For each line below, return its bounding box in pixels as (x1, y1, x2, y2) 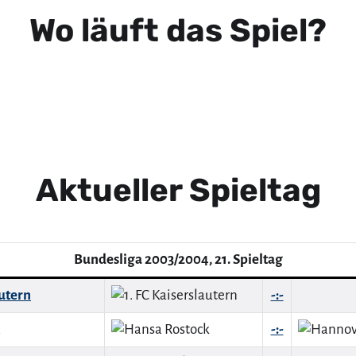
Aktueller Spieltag (35, 171, 321, 209)
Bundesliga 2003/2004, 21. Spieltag (73, 251, 283, 267)
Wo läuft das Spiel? (29, 12, 327, 49)
